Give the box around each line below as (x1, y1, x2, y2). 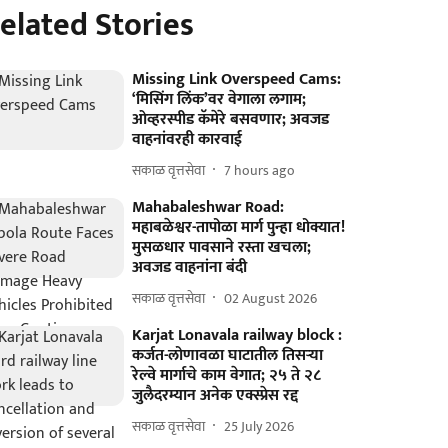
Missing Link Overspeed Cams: (132, 66, 342, 93)
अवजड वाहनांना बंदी (132, 254, 248, 281)
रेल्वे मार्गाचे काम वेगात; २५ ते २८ (132, 362, 322, 389)
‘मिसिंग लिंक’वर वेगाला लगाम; (132, 86, 307, 113)
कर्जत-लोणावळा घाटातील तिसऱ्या (132, 342, 324, 369)
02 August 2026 (224, 286, 318, 310)
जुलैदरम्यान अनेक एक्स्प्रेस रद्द (132, 382, 300, 409)
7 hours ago (224, 158, 296, 182)
